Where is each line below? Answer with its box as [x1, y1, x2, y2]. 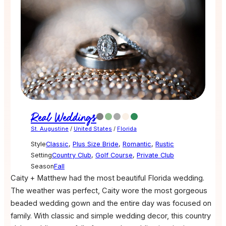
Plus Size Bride [72, 140, 119, 148]
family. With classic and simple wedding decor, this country [10, 211, 211, 220]
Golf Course [95, 151, 133, 159]
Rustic [155, 140, 174, 148]
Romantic [122, 140, 151, 148]
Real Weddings [30, 111, 96, 124]
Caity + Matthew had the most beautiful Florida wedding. [10, 173, 204, 183]
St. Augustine [30, 125, 69, 132]
